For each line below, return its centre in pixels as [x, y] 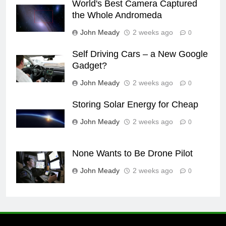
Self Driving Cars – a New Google [140, 54]
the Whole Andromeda [117, 15]
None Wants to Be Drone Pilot [132, 154]
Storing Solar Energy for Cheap [135, 105]
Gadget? [90, 66]
